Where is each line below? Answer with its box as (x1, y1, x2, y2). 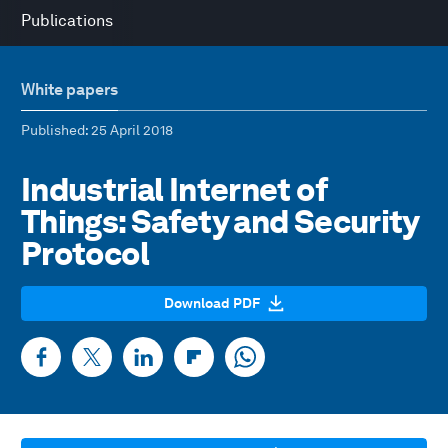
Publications (21, 11, 113, 30)
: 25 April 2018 (85, 122, 173, 138)
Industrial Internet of (21, 170, 327, 209)
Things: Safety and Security (21, 202, 419, 241)
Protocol (21, 234, 149, 273)
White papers (21, 80, 118, 99)
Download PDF (164, 295, 260, 311)
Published (21, 122, 85, 138)
